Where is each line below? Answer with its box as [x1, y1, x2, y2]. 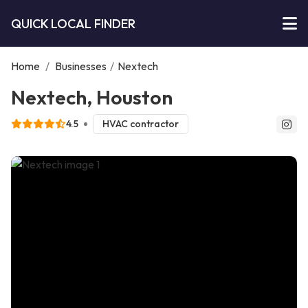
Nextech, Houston [11, 85, 173, 109]
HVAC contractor [102, 118, 179, 131]
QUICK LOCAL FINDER [11, 15, 135, 32]
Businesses [55, 59, 107, 73]
